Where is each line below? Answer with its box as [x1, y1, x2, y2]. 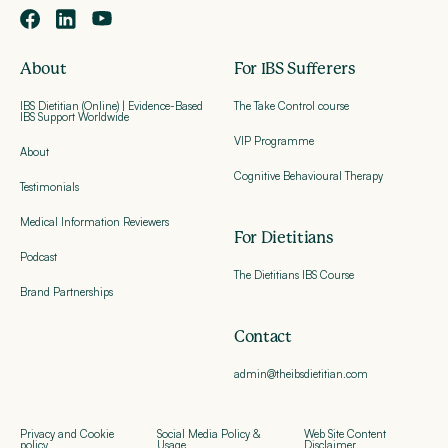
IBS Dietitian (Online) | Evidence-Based [20, 98, 203, 113]
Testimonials [20, 179, 79, 194]
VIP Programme [234, 133, 314, 148]
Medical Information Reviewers [20, 214, 169, 229]
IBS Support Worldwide [20, 109, 129, 124]
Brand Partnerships [20, 284, 113, 299]
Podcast [20, 249, 57, 264]
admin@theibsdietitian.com [234, 366, 368, 381]
